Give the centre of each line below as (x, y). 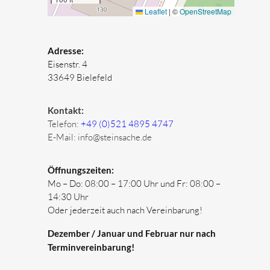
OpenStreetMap (206, 11)
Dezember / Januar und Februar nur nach (131, 233)
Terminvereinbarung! (91, 247)
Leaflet (155, 11)
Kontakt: (65, 110)
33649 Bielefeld (80, 77)
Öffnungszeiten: (80, 170)
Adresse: (65, 50)
